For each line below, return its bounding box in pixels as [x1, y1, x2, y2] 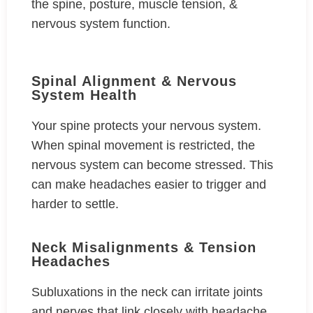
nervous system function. [31, 17, 174, 31]
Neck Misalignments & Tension [31, 240, 256, 256]
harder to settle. [31, 197, 122, 212]
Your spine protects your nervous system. [31, 119, 261, 133]
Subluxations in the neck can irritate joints [31, 285, 263, 300]
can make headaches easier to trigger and [31, 177, 266, 192]
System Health [31, 87, 137, 103]
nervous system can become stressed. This [31, 158, 273, 173]
